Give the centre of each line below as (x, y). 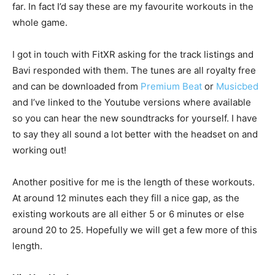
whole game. (40, 23)
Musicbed (237, 87)
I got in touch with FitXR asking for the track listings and (133, 55)
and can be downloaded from (76, 87)
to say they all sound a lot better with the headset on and (135, 134)
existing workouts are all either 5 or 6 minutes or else (128, 214)
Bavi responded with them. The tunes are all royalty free (134, 71)
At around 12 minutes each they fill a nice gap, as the (126, 198)
